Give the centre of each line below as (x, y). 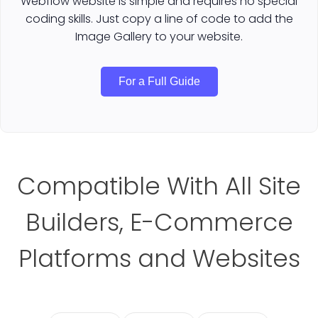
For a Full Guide (159, 81)
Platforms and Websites (159, 258)
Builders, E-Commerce (159, 222)
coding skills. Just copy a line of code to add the (159, 18)
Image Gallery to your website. (159, 36)
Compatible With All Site (159, 186)
